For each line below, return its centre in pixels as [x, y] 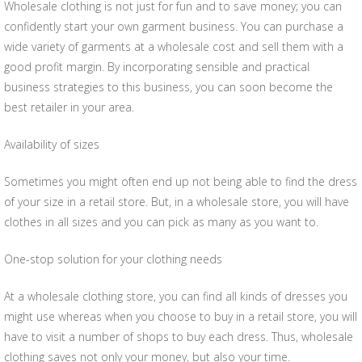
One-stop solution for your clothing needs [113, 259]
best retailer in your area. [69, 107]
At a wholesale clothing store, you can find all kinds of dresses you [176, 296]
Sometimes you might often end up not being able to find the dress [181, 181]
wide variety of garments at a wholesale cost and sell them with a [174, 46]
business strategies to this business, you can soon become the [168, 87]
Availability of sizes [52, 144]
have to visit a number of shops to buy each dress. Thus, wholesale [179, 337]
